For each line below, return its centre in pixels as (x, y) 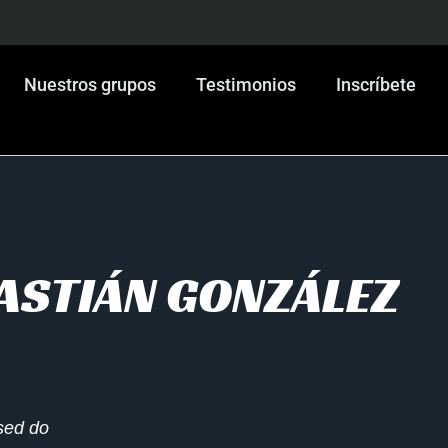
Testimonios (246, 84)
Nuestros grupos (90, 84)
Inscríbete (376, 84)
